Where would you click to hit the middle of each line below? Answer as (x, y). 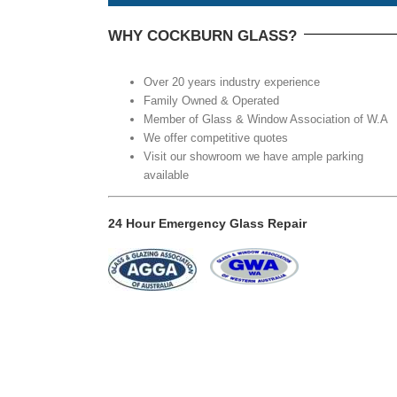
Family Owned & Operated (211, 101)
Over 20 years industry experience (232, 82)
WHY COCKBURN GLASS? (202, 36)
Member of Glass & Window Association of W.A (266, 119)
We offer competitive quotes (216, 138)
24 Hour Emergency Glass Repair (207, 223)
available (166, 175)
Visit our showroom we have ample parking (253, 156)
